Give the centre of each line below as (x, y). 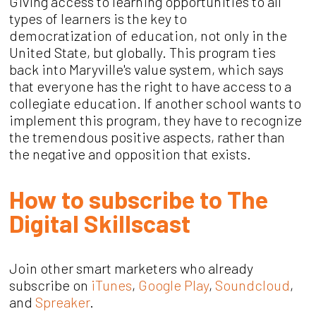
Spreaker (63, 302)
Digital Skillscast (100, 223)
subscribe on (50, 285)
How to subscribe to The (139, 199)
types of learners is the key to (98, 19)
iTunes (112, 285)
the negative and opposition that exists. (130, 154)
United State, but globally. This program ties (143, 53)
